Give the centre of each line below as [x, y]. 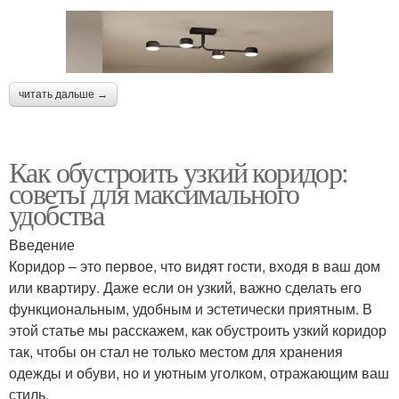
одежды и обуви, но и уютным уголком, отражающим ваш [199, 372]
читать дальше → [63, 94]
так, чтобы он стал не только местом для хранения [176, 351]
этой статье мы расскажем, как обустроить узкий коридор [198, 330]
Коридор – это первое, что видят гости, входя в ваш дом [195, 265]
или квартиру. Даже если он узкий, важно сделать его [185, 287]
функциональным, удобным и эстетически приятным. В [191, 308]
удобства [57, 214]
